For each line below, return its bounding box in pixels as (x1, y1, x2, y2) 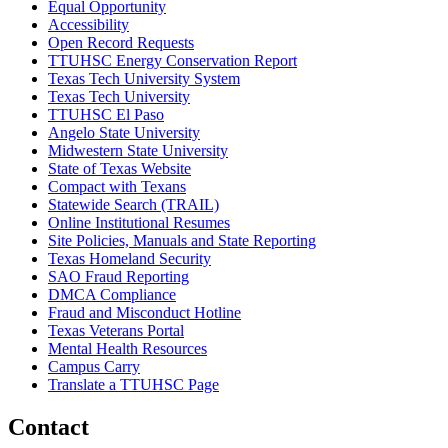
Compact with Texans (48, 178, 186, 196)
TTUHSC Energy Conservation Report (48, 52, 297, 70)
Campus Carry (48, 358, 140, 376)
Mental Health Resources (48, 340, 207, 358)
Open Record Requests (48, 34, 194, 52)
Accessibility (48, 16, 129, 34)
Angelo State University (48, 124, 200, 142)
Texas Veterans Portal (48, 322, 184, 340)
